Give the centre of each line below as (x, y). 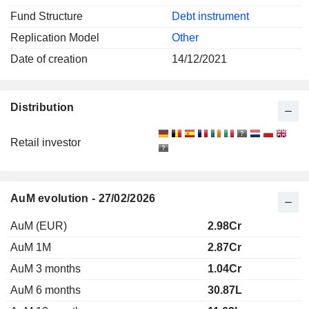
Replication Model (55, 37)
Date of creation (49, 59)
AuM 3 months (46, 268)
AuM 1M (31, 247)
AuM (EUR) (39, 226)
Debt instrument (210, 16)
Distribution (42, 107)
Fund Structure (47, 16)
